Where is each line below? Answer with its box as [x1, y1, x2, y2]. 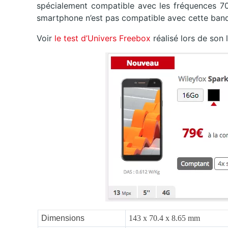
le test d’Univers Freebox [54, 33, 153, 44]
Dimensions [41, 214, 84, 223]
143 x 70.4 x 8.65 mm [129, 214, 200, 223]
